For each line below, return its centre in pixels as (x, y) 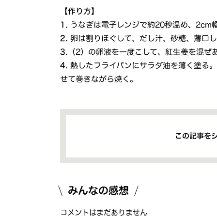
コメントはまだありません (104, 212)
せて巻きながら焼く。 (99, 79)
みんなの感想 (99, 190)
